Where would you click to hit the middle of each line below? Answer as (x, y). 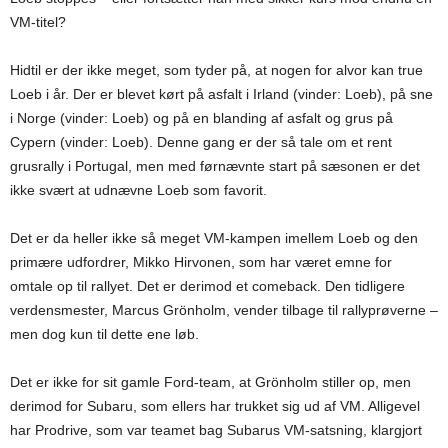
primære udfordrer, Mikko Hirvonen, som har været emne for (201, 262)
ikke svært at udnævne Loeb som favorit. (138, 190)
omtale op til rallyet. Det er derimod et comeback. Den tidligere (207, 286)
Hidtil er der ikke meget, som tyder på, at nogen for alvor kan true (216, 70)
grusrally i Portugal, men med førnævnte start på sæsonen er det (215, 166)
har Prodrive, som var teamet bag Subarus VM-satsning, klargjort (216, 430)
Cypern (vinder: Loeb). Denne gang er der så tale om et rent (201, 142)
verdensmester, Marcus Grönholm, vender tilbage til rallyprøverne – (224, 310)
